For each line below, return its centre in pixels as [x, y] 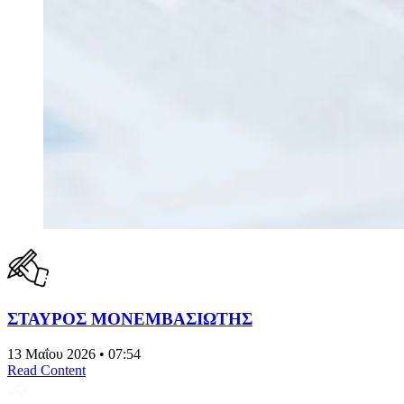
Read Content [46, 370]
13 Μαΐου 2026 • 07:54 [74, 353]
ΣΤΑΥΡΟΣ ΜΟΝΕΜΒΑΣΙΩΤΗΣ [130, 318]
